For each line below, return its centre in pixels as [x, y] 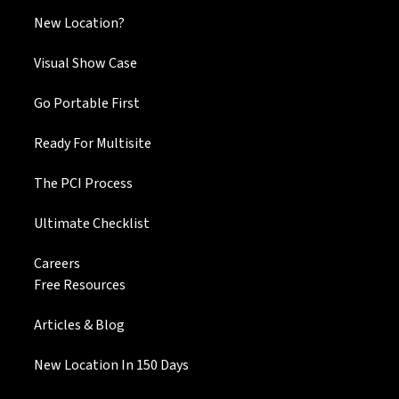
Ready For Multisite [93, 144]
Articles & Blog [79, 326]
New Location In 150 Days [111, 366]
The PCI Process [83, 184]
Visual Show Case [85, 64]
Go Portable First [87, 104]
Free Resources [80, 285]
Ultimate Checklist [92, 224]
